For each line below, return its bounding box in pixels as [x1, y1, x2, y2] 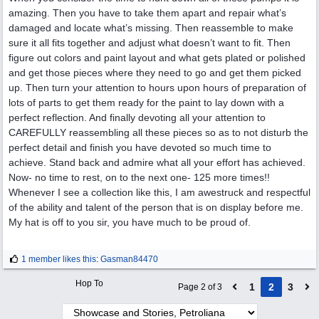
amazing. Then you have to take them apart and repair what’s [9, 7, 286, 19]
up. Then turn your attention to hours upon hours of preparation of [9, 82, 306, 93]
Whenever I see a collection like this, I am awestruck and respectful [9, 187, 310, 198]
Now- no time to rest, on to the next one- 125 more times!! [9, 172, 270, 183]
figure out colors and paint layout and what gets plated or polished [9, 52, 305, 63]
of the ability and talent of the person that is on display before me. [9, 202, 303, 213]
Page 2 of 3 [178, 282, 222, 292]
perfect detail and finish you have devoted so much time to [9, 142, 271, 153]
